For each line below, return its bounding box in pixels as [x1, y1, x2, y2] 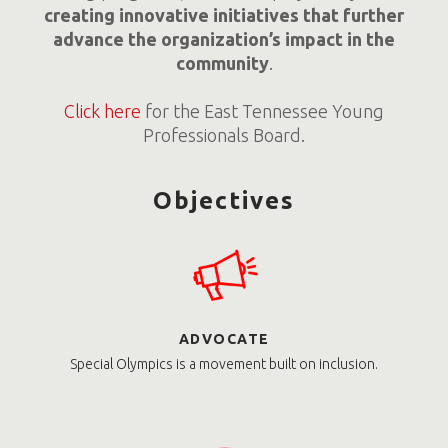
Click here [64, 101, 141, 122]
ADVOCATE [178, 331, 270, 348]
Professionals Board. [143, 125, 305, 146]
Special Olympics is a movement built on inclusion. [70, 356, 378, 373]
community [175, 53, 269, 74]
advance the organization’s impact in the [53, 29, 395, 50]
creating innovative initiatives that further [44, 5, 404, 26]
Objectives [153, 187, 295, 215]
